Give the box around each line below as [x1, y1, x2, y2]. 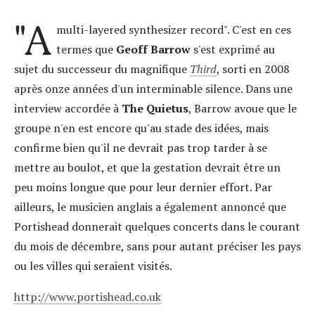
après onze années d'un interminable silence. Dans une [14, 81, 292, 97]
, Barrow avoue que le [188, 101, 297, 117]
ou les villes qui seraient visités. [14, 258, 172, 274]
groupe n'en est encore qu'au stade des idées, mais [14, 120, 269, 136]
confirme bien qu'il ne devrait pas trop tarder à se [14, 140, 267, 156]
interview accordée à [14, 101, 122, 117]
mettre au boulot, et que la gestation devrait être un [14, 160, 281, 176]
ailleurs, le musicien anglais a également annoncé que [14, 199, 286, 215]
